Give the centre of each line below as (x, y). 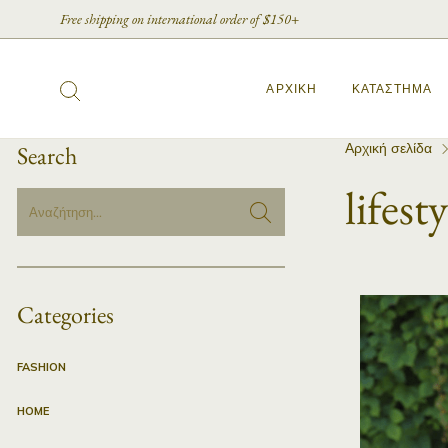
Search (47, 155)
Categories (65, 314)
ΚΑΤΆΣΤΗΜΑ (392, 88)
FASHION (41, 367)
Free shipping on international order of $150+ (179, 19)
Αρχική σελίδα (388, 148)
